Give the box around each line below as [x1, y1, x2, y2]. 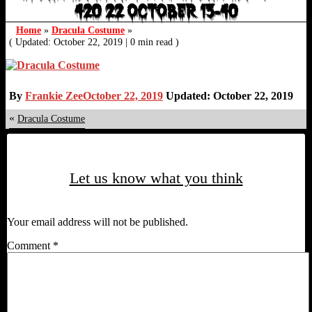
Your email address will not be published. [7, 216, 188, 228]
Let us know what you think [69, 169, 243, 187]
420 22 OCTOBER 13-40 [75, 2, 237, 21]
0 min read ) [127, 36, 179, 48]
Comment [7, 240, 53, 252]
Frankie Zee [25, 90, 83, 102]
